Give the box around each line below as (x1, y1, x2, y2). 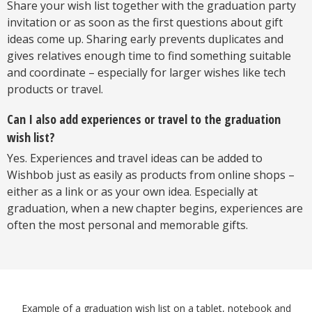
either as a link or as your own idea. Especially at (7, 184, 258, 200)
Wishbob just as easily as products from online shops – (7, 167, 295, 183)
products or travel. (7, 81, 103, 97)
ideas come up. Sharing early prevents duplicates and (7, 31, 283, 47)
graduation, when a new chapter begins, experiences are (7, 201, 303, 217)
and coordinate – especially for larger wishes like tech (7, 65, 286, 81)
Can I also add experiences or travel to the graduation (7, 111, 281, 128)
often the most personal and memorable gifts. (7, 217, 248, 233)
